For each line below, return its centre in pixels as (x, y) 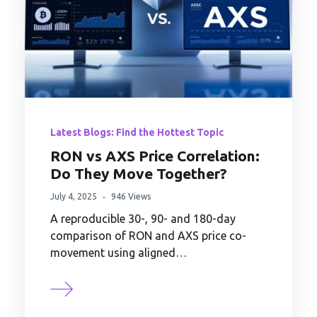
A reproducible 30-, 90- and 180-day (143, 219)
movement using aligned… (119, 253)
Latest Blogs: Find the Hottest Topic (137, 133)
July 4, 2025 (74, 197)
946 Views (131, 197)
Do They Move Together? (139, 174)
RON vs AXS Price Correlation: (155, 156)
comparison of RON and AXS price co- (148, 236)
